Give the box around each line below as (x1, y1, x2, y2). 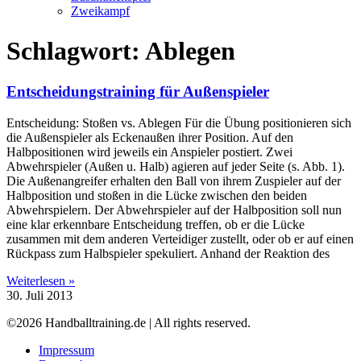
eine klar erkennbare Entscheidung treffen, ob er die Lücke (6, 217, 305, 231)
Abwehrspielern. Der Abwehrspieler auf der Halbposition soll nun (6, 202, 342, 217)
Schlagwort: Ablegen (6, 35, 235, 65)
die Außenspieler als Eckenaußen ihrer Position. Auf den (6, 130, 293, 144)
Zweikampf (71, 4, 130, 19)
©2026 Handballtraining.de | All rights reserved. (6, 315, 251, 330)
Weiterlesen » (6, 273, 75, 288)
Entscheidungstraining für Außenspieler (6, 83, 269, 100)
